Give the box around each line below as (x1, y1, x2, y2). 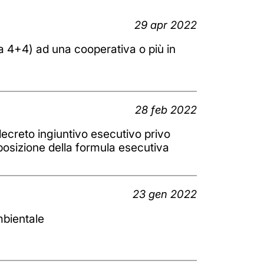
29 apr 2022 (134, 18, 197, 31)
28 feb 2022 (135, 103, 197, 116)
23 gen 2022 (133, 187, 197, 201)
